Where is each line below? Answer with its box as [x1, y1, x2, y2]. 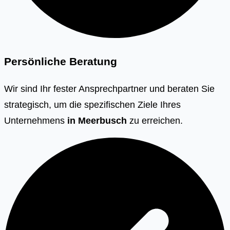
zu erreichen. [129, 114, 183, 126]
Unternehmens [4, 114, 67, 126]
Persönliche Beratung [4, 55, 117, 68]
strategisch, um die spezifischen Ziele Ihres [4, 99, 181, 110]
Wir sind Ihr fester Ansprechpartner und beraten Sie [4, 83, 215, 94]
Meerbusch [78, 114, 127, 126]
